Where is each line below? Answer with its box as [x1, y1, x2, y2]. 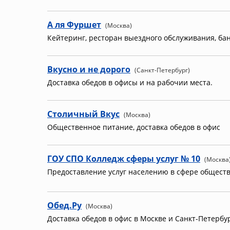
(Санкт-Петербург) [135, 66, 190, 74]
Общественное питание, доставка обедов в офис [47, 122, 220, 132]
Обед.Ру [47, 200, 82, 211]
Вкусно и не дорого [47, 64, 130, 75]
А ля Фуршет [47, 19, 101, 30]
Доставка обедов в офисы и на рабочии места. [47, 78, 213, 87]
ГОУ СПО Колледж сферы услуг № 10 [47, 153, 200, 164]
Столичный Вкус [47, 108, 120, 120]
